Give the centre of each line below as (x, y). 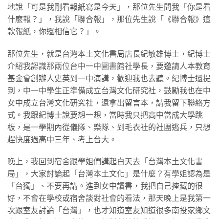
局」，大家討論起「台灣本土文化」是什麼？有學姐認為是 (109, 174)
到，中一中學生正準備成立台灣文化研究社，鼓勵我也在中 (109, 90)
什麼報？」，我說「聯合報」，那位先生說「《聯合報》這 (109, 19)
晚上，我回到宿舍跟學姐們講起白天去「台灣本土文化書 (105, 162)
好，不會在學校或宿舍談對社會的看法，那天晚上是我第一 (109, 198)
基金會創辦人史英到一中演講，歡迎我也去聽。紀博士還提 (109, 78)
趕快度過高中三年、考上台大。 (62, 139)
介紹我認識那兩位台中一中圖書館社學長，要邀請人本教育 (109, 66)
